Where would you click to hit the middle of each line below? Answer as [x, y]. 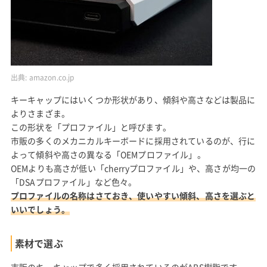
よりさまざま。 [40, 114]
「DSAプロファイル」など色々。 [74, 182]
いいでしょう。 [40, 209]
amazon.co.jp [52, 77]
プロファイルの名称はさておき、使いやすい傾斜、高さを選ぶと [133, 196]
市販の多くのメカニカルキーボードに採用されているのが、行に [133, 141]
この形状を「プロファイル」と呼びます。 [91, 127]
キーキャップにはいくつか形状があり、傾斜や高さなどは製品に [133, 100]
